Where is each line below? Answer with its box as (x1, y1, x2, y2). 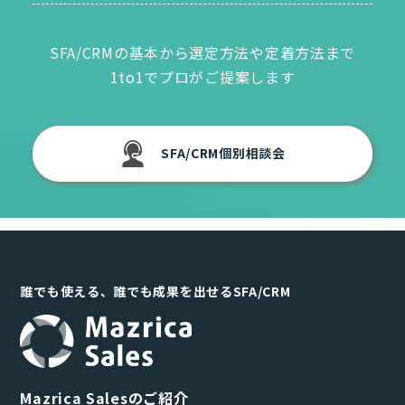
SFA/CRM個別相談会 (161, 144, 286, 163)
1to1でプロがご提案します (109, 65, 296, 88)
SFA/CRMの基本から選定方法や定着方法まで (49, 41, 356, 63)
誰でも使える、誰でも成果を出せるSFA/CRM (20, 281, 291, 300)
